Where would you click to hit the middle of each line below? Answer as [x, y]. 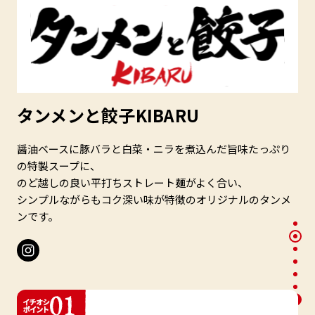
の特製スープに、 [59, 166]
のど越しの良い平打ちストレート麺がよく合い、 [133, 183]
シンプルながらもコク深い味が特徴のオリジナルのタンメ [154, 200]
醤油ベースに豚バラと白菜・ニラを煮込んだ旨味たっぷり [154, 149]
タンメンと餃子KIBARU [108, 115]
